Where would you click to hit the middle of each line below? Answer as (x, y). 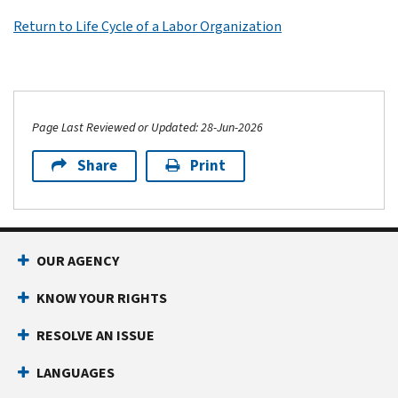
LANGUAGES (76, 372)
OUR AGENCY (78, 260)
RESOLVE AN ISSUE (96, 335)
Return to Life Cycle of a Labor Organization (147, 26)
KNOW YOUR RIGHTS (102, 298)
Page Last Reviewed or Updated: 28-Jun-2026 (147, 127)
